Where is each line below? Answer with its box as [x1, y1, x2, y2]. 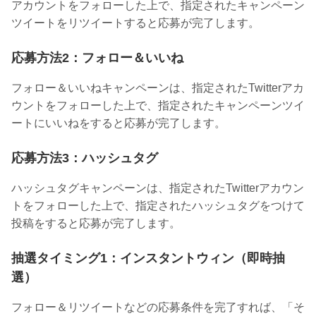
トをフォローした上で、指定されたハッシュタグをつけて [11, 200, 305, 212]
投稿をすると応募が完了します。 [11, 217, 181, 230]
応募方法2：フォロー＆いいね [11, 51, 183, 66]
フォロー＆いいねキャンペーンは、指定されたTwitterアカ [11, 82, 304, 95]
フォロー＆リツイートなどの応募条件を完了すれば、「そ [11, 301, 305, 314]
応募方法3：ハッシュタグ [11, 151, 158, 166]
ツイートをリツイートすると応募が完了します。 [11, 17, 260, 30]
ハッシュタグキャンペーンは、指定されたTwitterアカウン [11, 182, 304, 195]
